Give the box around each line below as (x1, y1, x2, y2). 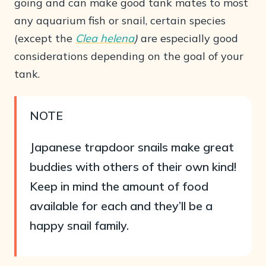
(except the (14, 31, 75, 45)
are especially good (138, 31, 238, 45)
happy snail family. (30, 218, 129, 233)
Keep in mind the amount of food (30, 179, 208, 194)
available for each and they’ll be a (30, 198, 213, 213)
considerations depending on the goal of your (14, 49, 243, 63)
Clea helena (75, 31, 134, 45)
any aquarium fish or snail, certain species (14, 14, 226, 27)
